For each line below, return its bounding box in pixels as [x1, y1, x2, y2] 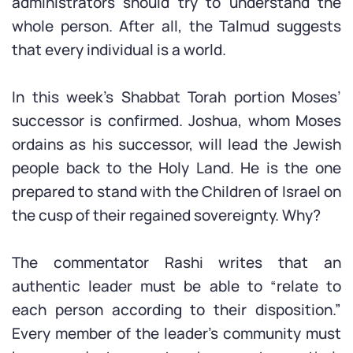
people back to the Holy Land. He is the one [12, 158, 341, 178]
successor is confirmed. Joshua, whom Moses [12, 110, 341, 131]
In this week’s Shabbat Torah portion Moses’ [12, 87, 341, 107]
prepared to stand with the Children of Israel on [12, 181, 341, 202]
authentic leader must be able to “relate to [12, 276, 341, 296]
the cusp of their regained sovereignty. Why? [12, 205, 321, 225]
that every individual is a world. [12, 39, 226, 60]
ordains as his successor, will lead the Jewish [12, 134, 341, 154]
